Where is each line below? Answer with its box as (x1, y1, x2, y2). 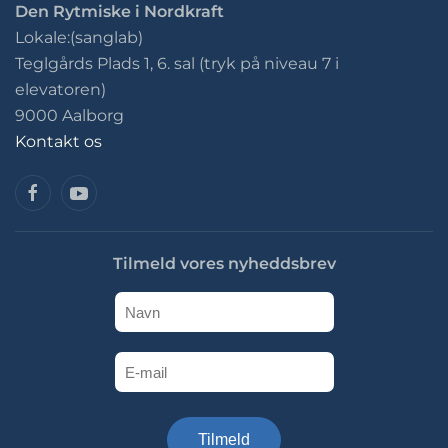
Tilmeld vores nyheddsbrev (112, 254, 336, 273)
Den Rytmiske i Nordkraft (15, 2, 224, 21)
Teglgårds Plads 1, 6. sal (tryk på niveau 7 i (15, 54, 339, 73)
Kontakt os (15, 132, 102, 151)
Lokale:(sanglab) (15, 28, 143, 47)
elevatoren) (15, 80, 106, 99)
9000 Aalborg (15, 106, 124, 125)
